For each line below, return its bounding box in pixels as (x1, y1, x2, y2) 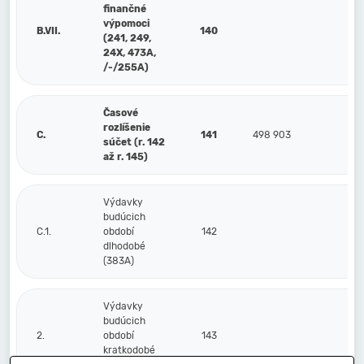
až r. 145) (103, 151, 148, 162)
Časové (103, 107, 138, 119)
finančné (103, 3, 146, 15)
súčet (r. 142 (103, 136, 165, 148)
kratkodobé (103, 344, 155, 356)
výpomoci (103, 18, 149, 29)
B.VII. (37, 25, 60, 37)
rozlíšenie (103, 122, 150, 133)
